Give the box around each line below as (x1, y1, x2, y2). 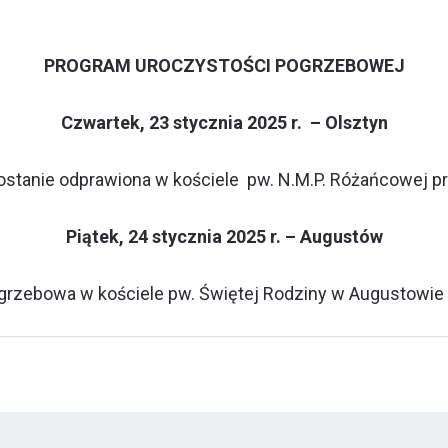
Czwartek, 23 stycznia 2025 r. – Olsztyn (60, 111, 388, 133)
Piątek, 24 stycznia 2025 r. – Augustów (65, 225, 383, 247)
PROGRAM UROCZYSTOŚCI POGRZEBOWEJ (43, 54, 405, 76)
